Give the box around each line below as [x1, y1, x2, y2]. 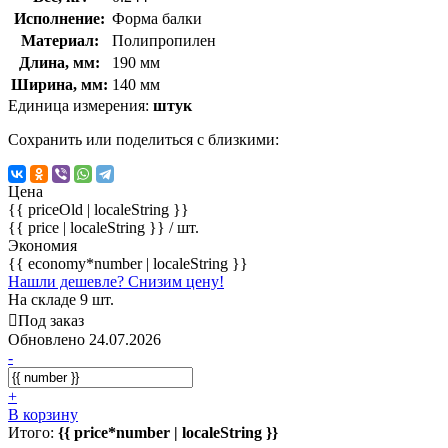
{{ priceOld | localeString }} [8, 200, 189, 218]
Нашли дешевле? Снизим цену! [8, 272, 224, 290]
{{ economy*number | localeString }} [8, 254, 248, 272]
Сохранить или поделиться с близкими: [8, 130, 279, 148]
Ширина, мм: [11, 75, 108, 93]
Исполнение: [14, 9, 105, 27]
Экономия [8, 236, 77, 254]
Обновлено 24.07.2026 [8, 330, 161, 348]
